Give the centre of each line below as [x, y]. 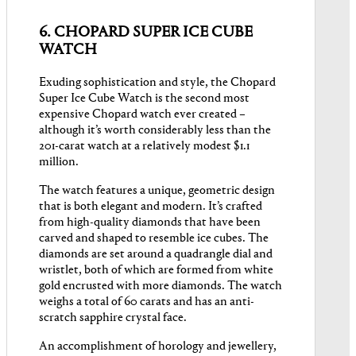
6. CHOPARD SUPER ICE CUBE [146, 33]
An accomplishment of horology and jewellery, [158, 347]
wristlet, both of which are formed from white [156, 271]
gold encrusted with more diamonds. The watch [161, 286]
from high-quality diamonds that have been [150, 223]
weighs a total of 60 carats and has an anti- [147, 302]
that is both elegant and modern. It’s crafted [151, 207]
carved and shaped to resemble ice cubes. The [154, 239]
